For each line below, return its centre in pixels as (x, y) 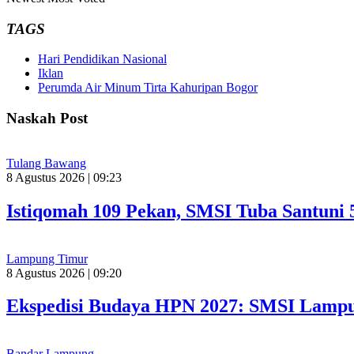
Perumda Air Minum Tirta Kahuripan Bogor (148, 88)
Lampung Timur (47, 258)
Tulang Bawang (46, 163)
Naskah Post (47, 119)
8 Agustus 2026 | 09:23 (64, 177)
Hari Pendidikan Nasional (102, 59)
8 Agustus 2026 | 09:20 (64, 273)
